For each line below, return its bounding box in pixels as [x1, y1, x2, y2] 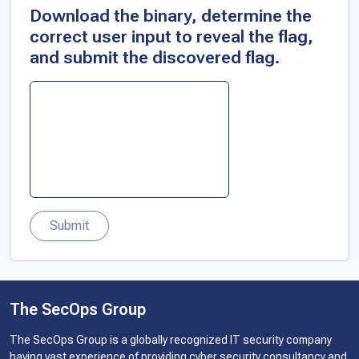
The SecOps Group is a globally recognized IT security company [10, 333, 332, 346]
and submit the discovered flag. [30, 46, 280, 67]
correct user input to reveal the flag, [30, 26, 313, 46]
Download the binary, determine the [30, 5, 312, 26]
